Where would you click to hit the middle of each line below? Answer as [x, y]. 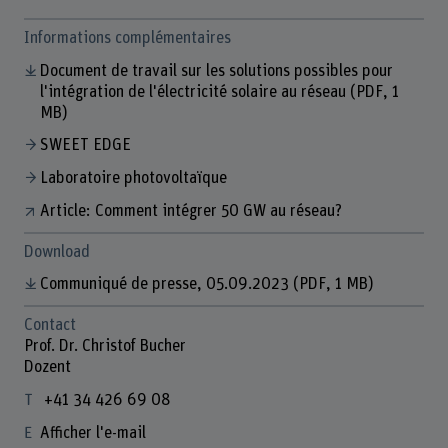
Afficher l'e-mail [92, 432]
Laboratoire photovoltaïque [133, 178]
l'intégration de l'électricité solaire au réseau [195, 91]
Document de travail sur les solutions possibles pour [216, 70]
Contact [49, 325]
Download [56, 251]
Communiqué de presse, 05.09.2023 [166, 284]
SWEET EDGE [85, 145]
